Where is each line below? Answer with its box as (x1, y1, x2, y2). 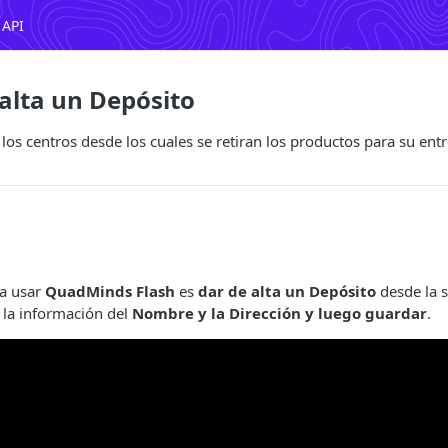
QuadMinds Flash (45, 281, 175, 301)
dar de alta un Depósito (198, 281, 376, 301)
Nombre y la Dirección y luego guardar (132, 303, 427, 323)
